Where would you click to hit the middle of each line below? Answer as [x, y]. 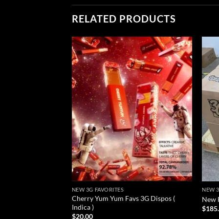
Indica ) [83, 207]
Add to [175, 64]
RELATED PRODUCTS [124, 19]
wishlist [175, 70]
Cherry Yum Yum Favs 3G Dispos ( [123, 198]
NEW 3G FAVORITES [98, 190]
